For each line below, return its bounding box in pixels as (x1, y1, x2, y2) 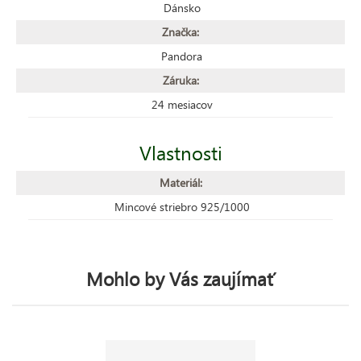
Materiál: (159, 174, 202, 190)
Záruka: (162, 72, 199, 88)
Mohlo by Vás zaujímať (86, 265, 275, 291)
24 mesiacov (151, 96, 213, 112)
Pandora (161, 48, 202, 64)
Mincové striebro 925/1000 (114, 198, 250, 214)
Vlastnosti (139, 139, 222, 165)
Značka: (162, 23, 199, 39)
